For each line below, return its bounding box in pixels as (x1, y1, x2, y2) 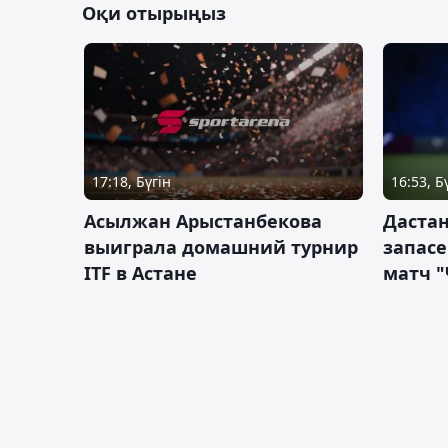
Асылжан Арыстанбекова (84, 208, 322, 233)
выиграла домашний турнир (84, 234, 358, 259)
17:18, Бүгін (92, 171, 171, 191)
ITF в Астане (84, 260, 197, 285)
